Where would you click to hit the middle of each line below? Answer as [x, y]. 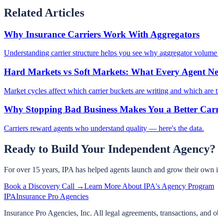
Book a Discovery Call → [44, 186]
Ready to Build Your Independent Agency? [110, 149]
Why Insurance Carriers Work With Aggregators [102, 34]
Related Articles [44, 12]
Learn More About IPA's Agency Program [149, 186]
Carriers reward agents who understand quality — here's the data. [104, 128]
